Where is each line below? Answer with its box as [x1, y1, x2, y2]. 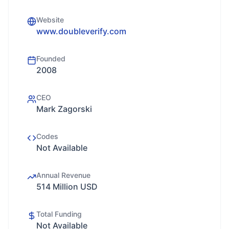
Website [36, 15, 64, 24]
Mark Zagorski [36, 104, 92, 114]
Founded [36, 54, 65, 63]
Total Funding [36, 210, 82, 218]
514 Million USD [36, 181, 98, 192]
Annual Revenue [36, 171, 90, 179]
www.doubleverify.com [36, 26, 126, 36]
